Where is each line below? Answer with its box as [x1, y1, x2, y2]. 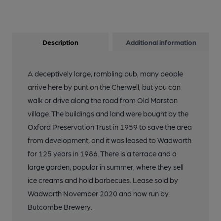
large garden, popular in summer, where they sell [28, 162, 184, 171]
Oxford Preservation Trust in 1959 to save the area [28, 122, 192, 131]
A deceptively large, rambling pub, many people [28, 69, 183, 78]
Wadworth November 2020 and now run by [28, 189, 169, 198]
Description [42, 38, 78, 46]
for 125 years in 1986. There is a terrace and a [28, 149, 177, 158]
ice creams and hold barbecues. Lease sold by [28, 176, 178, 184]
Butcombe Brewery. [28, 202, 92, 211]
